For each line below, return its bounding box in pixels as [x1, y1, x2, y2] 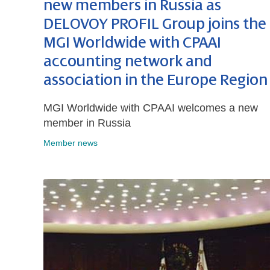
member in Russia [43, 117, 131, 130]
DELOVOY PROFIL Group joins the [43, 16, 266, 33]
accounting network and [43, 53, 212, 71]
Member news [43, 138, 98, 148]
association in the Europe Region [43, 72, 268, 89]
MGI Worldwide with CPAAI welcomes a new [43, 102, 258, 115]
